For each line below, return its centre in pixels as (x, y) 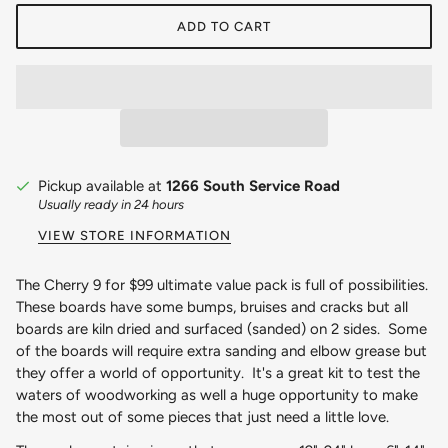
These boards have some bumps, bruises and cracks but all (212, 306)
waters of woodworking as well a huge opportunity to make (217, 394)
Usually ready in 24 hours (111, 204)
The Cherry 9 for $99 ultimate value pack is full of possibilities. (224, 284)
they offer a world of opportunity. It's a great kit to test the (218, 372)
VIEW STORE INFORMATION (134, 235)
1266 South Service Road (253, 186)
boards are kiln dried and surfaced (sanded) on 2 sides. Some (221, 328)
